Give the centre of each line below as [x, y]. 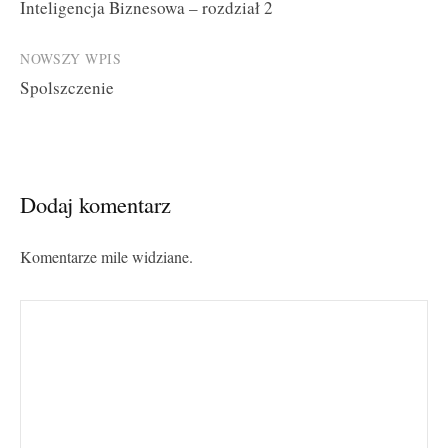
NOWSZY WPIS [71, 59]
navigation [73, 22]
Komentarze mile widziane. [106, 257]
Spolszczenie [67, 88]
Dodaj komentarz [95, 204]
